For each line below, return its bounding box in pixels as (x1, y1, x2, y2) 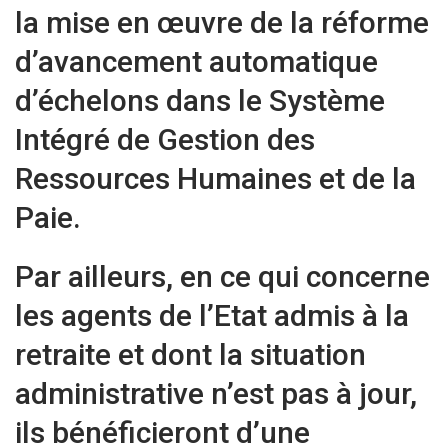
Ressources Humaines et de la (15, 161, 416, 197)
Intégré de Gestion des (15, 122, 315, 158)
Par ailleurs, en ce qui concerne (15, 259, 430, 295)
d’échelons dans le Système (15, 83, 385, 119)
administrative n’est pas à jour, (15, 376, 417, 412)
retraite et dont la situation (15, 337, 366, 373)
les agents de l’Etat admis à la (15, 298, 409, 334)
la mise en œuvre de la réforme (15, 5, 429, 41)
